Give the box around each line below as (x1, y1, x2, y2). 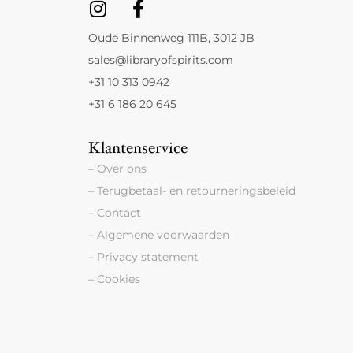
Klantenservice (88, 137, 188, 158)
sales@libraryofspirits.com (88, 52, 233, 67)
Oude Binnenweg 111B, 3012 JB (88, 30, 255, 45)
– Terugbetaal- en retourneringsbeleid (88, 183, 295, 198)
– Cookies (88, 271, 140, 286)
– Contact (88, 205, 141, 220)
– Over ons (88, 161, 147, 176)
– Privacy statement (88, 249, 199, 264)
